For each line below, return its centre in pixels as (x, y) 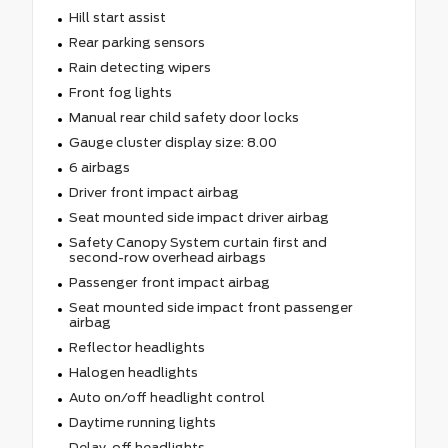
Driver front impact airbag (153, 192)
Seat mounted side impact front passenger (210, 307)
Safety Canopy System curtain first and (197, 242)
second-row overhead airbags (167, 257)
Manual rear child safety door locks (183, 117)
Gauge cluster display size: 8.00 (172, 142)
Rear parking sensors (136, 42)
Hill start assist (117, 17)
